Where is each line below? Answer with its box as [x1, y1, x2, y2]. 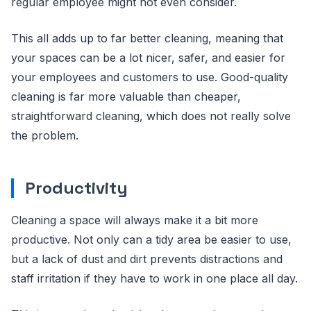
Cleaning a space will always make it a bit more [11, 213, 258, 227]
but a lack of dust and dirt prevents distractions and [11, 252, 283, 266]
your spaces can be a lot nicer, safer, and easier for [11, 51, 285, 65]
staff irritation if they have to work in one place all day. [11, 271, 298, 285]
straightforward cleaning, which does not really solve [11, 109, 291, 123]
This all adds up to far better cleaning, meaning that [11, 31, 283, 45]
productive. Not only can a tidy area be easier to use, [11, 233, 292, 246]
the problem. [11, 128, 78, 142]
